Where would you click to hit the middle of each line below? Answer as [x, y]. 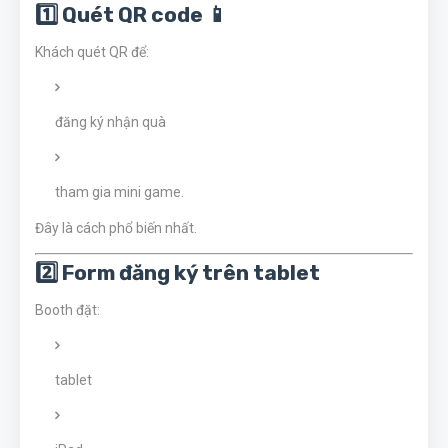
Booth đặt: [67, 310]
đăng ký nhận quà [110, 122]
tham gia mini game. [119, 192]
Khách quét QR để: [92, 52]
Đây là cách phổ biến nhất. [116, 228]
